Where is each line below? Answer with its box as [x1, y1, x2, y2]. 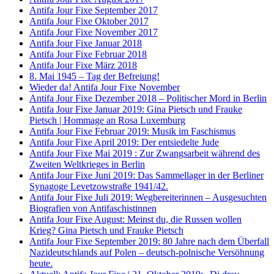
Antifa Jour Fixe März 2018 [29, 59, 137, 70]
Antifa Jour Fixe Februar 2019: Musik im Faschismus [29, 125, 235, 136]
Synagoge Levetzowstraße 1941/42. [29, 180, 168, 191]
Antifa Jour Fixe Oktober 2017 [29, 15, 149, 26]
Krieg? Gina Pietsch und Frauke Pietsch [29, 224, 183, 235]
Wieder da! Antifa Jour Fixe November [29, 81, 180, 92]
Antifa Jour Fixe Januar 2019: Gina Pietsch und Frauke [29, 103, 242, 114]
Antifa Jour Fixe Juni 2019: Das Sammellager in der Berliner [29, 169, 264, 180]
